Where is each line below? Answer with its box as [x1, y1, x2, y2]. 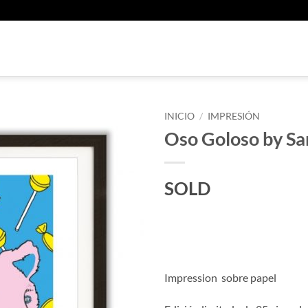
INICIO [164, 111, 195, 122]
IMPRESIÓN [208, 111, 261, 122]
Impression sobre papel [164, 271, 276, 285]
